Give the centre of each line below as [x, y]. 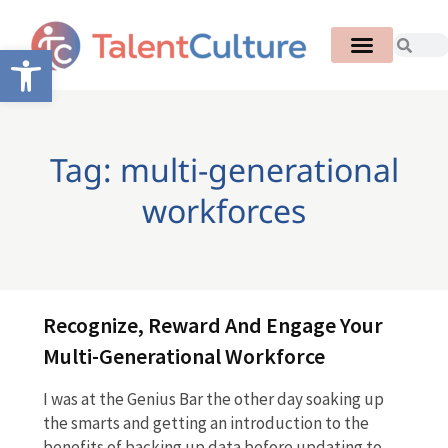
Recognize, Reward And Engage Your [212, 325]
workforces [224, 210]
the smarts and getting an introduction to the [205, 423]
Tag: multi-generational [224, 169]
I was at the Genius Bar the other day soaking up [213, 399]
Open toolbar [59, 59]
